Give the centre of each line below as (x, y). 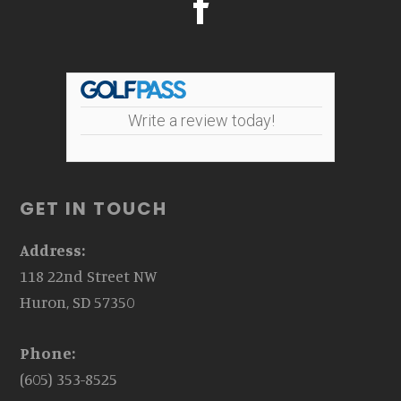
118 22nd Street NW (89, 275)
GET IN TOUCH (94, 208)
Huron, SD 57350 (77, 301)
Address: (53, 249)
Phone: (48, 352)
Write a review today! (201, 120)
